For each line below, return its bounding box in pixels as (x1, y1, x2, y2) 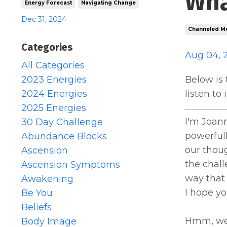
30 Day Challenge (21, 116, 103, 128)
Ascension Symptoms (21, 159, 120, 170)
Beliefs (21, 201, 52, 213)
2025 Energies (21, 102, 86, 113)
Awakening (21, 173, 73, 184)
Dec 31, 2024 (21, 14, 66, 24)
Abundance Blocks (21, 130, 107, 142)
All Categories (21, 59, 85, 71)
